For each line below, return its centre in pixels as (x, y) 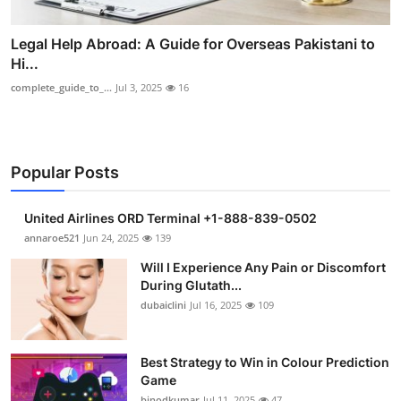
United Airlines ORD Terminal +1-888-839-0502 (171, 218)
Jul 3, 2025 (139, 87)
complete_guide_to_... (61, 87)
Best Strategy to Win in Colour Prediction (265, 362)
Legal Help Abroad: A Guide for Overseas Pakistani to (193, 44)
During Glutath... (191, 285)
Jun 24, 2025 (111, 238)
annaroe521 (52, 238)
